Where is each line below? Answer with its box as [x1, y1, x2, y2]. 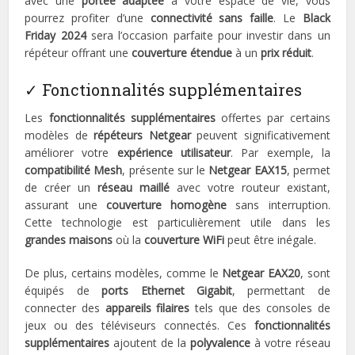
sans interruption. [227, 197, 330, 213]
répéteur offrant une [25, 45, 132, 61]
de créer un [25, 180, 98, 196]
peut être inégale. [224, 232, 317, 248]
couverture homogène [105, 197, 227, 213]
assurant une [25, 197, 106, 213]
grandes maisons [25, 232, 113, 248]
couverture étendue [132, 45, 233, 61]
